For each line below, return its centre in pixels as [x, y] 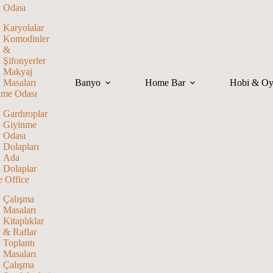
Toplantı [19, 243]
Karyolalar [23, 27]
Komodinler [26, 38]
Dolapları [21, 146]
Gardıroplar [25, 113]
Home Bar [165, 82]
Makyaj [17, 71]
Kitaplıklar [23, 221]
